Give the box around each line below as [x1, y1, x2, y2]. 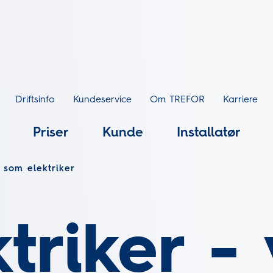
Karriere [223, 95, 258, 105]
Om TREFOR [150, 95, 205, 105]
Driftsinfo [15, 95, 55, 105]
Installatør [176, 126, 241, 140]
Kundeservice [73, 95, 132, 105]
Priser [32, 126, 69, 140]
